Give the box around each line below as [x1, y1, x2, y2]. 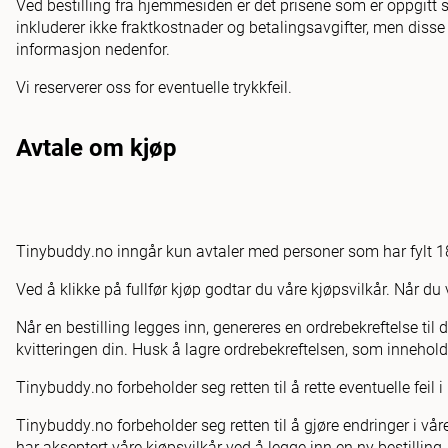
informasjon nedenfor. [16, 37, 170, 59]
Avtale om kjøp [16, 130, 177, 163]
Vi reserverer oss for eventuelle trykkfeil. [16, 75, 292, 97]
